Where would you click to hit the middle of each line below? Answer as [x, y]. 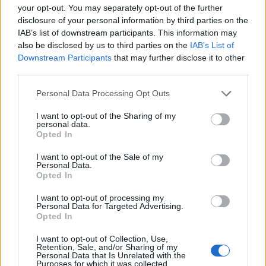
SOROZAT [103, 186]
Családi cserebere [45, 153]
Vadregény [162, 153]
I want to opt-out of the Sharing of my [106, 115]
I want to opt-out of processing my [100, 197]
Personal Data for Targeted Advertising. [110, 206]
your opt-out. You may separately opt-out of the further [120, 7]
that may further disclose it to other [178, 57]
